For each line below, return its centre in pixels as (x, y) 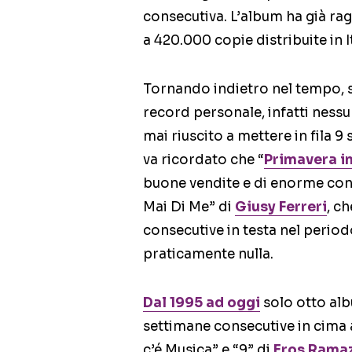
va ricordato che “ (203, 160)
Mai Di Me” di (189, 207)
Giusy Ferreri (281, 207)
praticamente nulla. (208, 255)
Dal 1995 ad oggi (202, 303)
